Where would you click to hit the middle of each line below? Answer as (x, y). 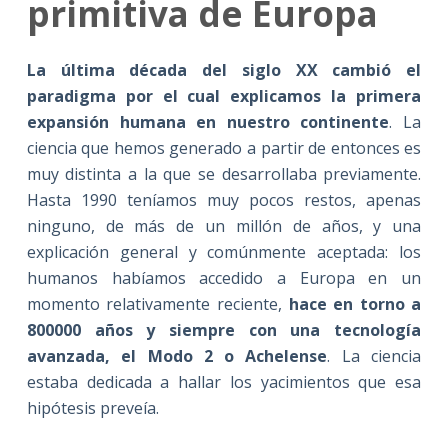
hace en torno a (355, 303)
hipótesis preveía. (92, 407)
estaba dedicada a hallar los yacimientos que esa (224, 381)
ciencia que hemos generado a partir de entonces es (224, 147)
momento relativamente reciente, (157, 303)
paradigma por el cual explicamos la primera (224, 95)
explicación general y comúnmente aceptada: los (224, 251)
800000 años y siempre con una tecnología (224, 329)
